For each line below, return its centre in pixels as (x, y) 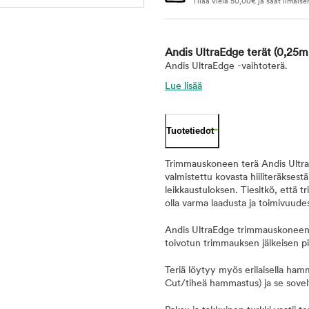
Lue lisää (183, 87)
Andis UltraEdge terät (219, 53)
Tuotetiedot (190, 131)
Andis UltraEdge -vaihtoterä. (226, 67)
